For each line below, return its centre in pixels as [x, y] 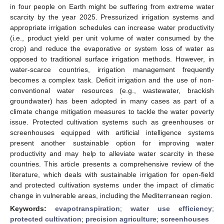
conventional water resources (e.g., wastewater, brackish [112, 90]
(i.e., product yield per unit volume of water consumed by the [112, 38]
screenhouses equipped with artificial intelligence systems [112, 132]
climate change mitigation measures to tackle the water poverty [112, 111]
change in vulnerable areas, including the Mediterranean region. [111, 195]
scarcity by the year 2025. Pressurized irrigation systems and [112, 17]
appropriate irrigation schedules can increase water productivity [112, 27]
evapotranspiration [87, 208]
